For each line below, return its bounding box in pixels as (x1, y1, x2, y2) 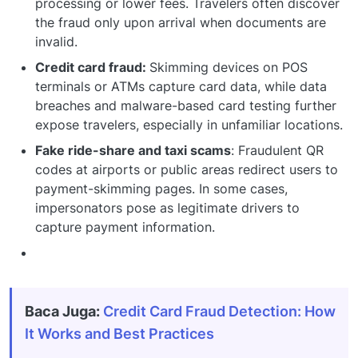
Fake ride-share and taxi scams (35, 141, 231, 158)
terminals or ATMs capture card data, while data (35, 78, 327, 94)
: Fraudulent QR (231, 141, 324, 158)
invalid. (35, 33, 78, 50)
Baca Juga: (25, 302, 100, 320)
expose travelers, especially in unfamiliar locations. (35, 116, 343, 133)
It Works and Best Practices (25, 324, 214, 342)
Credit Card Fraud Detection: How (103, 302, 336, 320)
